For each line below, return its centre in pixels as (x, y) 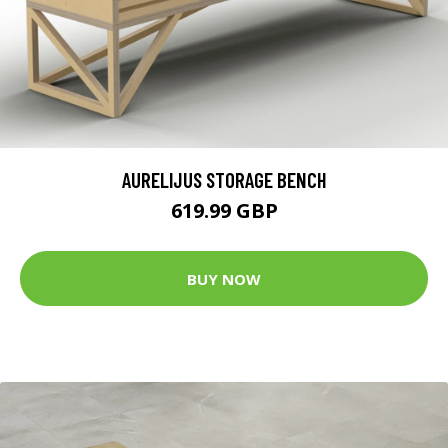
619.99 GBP (224, 211)
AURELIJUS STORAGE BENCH (224, 180)
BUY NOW (224, 278)
